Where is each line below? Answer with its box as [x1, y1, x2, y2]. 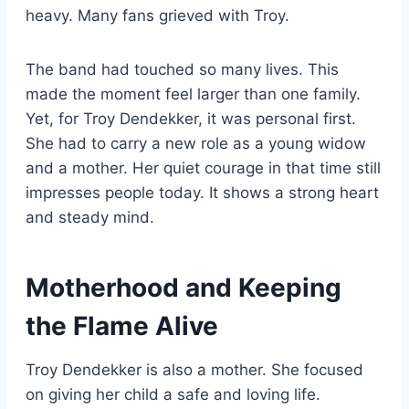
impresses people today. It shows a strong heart [26, 183, 379, 202]
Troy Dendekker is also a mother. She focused [26, 360, 363, 379]
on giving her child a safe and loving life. [26, 384, 320, 404]
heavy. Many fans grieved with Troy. [26, 5, 289, 25]
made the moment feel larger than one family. [26, 84, 361, 103]
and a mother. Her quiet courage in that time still [26, 158, 381, 177]
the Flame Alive [26, 309, 218, 341]
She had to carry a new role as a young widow [26, 133, 366, 152]
